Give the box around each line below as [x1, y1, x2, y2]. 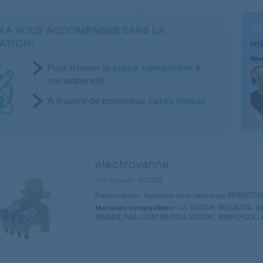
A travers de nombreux [48, 94, 148, 107]
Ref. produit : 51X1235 [95, 175, 163, 185]
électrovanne [95, 155, 169, 172]
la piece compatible [103, 63, 193, 73]
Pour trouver [48, 61, 103, 74]
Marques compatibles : [95, 204, 177, 212]
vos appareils [48, 73, 104, 86]
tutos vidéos [148, 96, 205, 106]
